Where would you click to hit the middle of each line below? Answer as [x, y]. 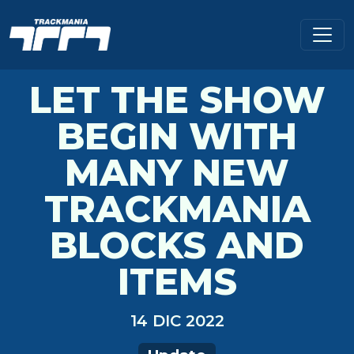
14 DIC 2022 [177, 321]
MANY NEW [177, 173]
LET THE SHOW [177, 100]
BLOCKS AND [177, 245]
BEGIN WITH [177, 136]
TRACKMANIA [177, 209]
